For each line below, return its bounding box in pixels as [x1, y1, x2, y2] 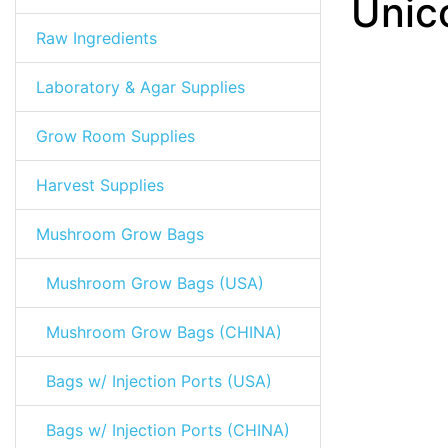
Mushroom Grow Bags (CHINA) [36, 322, 282, 342]
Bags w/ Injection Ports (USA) [36, 371, 272, 391]
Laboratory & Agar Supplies [36, 77, 245, 97]
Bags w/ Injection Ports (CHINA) [36, 420, 290, 440]
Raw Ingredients [36, 28, 157, 48]
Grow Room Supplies [36, 126, 195, 146]
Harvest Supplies [36, 175, 164, 195]
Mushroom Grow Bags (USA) [36, 273, 264, 293]
